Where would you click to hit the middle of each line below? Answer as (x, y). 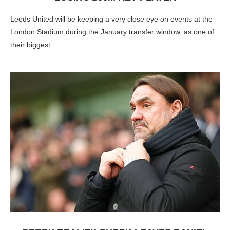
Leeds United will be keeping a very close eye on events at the (111, 19)
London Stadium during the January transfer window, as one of (112, 32)
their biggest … (35, 45)
